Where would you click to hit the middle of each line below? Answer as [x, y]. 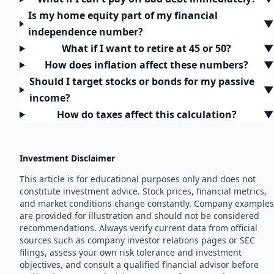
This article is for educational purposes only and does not [138, 179]
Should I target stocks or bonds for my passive [142, 82]
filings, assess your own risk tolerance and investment [131, 253]
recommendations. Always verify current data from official [139, 228]
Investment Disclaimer [67, 158]
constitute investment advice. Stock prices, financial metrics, [143, 191]
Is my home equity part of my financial [123, 16]
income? [50, 98]
